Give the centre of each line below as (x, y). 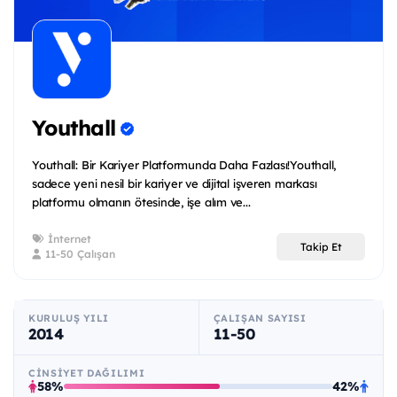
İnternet (68, 239)
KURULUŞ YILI (69, 319)
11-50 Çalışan (78, 254)
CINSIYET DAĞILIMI (87, 374)
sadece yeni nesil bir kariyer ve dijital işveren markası (175, 184)
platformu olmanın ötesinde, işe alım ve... (141, 202)
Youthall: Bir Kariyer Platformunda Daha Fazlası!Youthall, (184, 165)
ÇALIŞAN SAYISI (260, 319)
